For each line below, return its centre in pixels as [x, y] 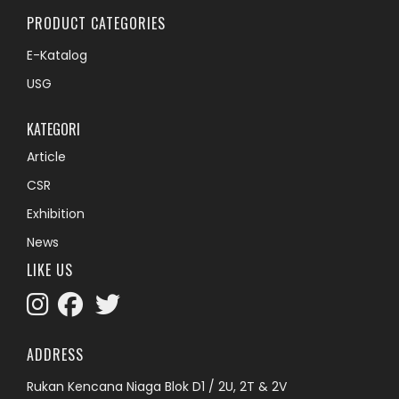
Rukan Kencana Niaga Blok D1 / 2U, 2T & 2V [157, 387]
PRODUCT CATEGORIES [96, 24]
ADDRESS [55, 355]
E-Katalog [57, 56]
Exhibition [56, 214]
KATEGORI [53, 130]
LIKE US [50, 270]
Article [46, 157]
